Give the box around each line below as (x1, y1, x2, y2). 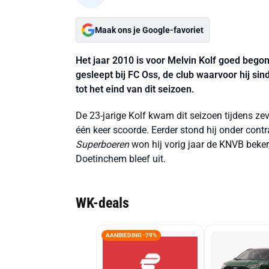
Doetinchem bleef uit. (76, 153, 166, 165)
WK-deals (76, 194, 129, 211)
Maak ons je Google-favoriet (95, 25, 204, 35)
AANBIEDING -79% (106, 232, 157, 238)
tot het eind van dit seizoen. (76, 83, 195, 95)
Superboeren (76, 139, 129, 150)
